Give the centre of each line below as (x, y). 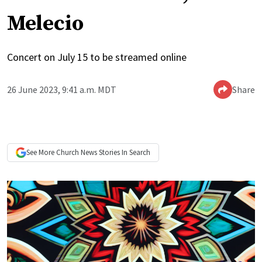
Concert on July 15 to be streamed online (97, 57)
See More (41, 153)
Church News (77, 153)
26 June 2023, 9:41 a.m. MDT (62, 90)
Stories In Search (124, 153)
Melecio (45, 24)
